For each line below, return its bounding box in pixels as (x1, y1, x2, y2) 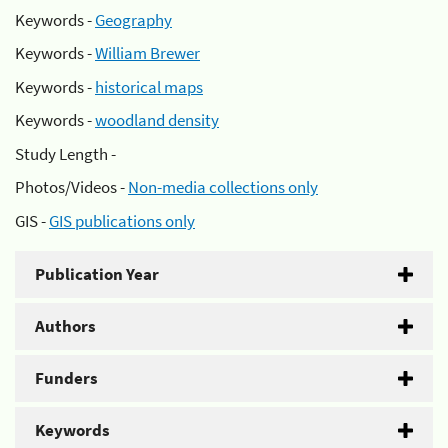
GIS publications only (49, 209, 195, 232)
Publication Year (35, 262, 159, 285)
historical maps (95, 75, 203, 98)
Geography (95, 8, 172, 31)
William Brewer (95, 42, 200, 64)
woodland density (95, 109, 219, 131)
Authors (35, 314, 96, 337)
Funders (35, 366, 98, 389)
